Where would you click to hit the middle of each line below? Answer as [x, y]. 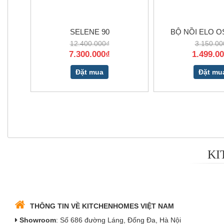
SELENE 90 [89, 31]
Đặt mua [89, 72]
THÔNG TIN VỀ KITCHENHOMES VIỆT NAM [102, 206]
